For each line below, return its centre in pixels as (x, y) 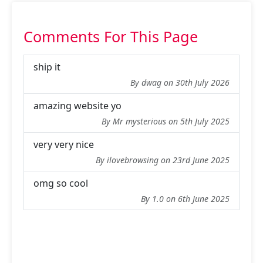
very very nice (64, 144)
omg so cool (61, 183)
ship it (47, 67)
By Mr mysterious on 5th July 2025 (166, 121)
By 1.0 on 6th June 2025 (185, 198)
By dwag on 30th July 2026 (180, 82)
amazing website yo (77, 105)
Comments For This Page (111, 36)
